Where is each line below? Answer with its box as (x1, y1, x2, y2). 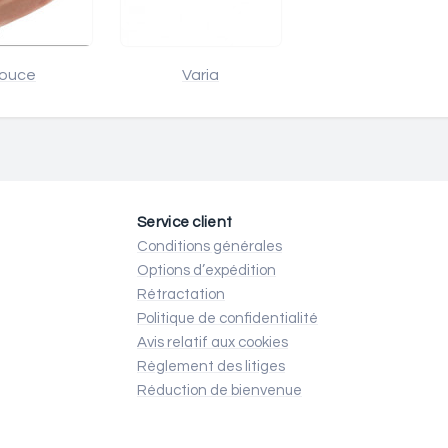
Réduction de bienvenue (137, 383, 302, 398)
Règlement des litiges (137, 359, 285, 374)
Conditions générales (137, 239, 282, 254)
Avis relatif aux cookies (137, 335, 288, 350)
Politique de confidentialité (137, 311, 318, 326)
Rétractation (137, 287, 225, 302)
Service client (137, 215, 233, 230)
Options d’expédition (137, 263, 276, 278)
